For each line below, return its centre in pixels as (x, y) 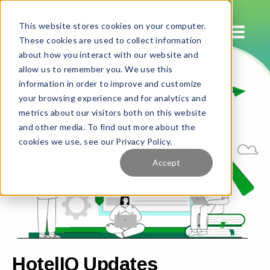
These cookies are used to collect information (110, 40)
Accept (167, 162)
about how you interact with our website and (108, 54)
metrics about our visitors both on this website (112, 112)
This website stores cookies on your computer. (112, 25)
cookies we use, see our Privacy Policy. (95, 141)
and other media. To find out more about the (107, 127)
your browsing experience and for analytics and (112, 98)
